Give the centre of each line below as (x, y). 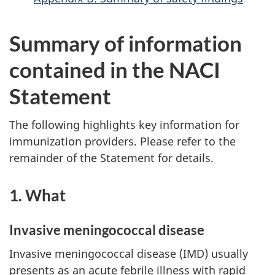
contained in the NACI (115, 70)
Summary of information (126, 43)
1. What (37, 195)
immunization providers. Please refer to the (122, 141)
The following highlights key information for (124, 124)
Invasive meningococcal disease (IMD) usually (129, 254)
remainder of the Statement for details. (111, 157)
